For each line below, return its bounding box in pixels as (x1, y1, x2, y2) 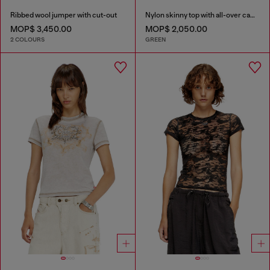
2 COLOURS (10, 36, 45, 44)
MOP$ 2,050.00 (145, 24, 207, 34)
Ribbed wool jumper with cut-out (10, 10, 117, 19)
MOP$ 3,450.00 (10, 24, 72, 34)
